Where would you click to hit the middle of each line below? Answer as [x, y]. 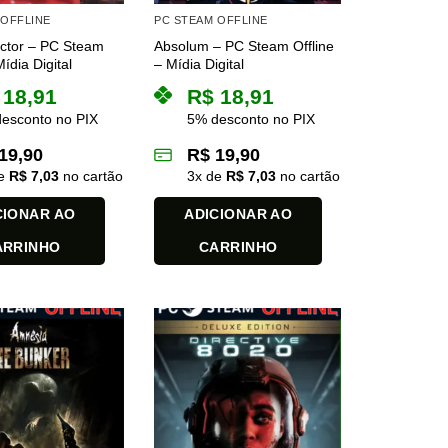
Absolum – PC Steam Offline [244, 46]
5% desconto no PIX [251, 119]
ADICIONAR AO [238, 214]
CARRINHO [238, 247]
